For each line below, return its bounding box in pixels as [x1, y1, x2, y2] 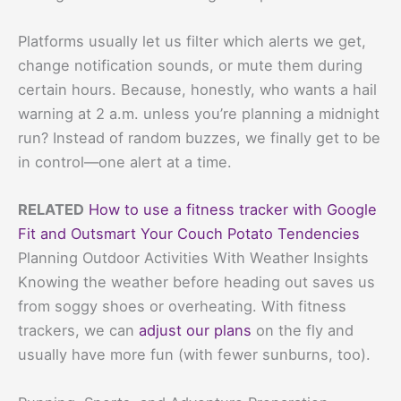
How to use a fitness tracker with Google [89, 200, 377, 219]
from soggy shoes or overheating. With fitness [18, 297, 346, 316]
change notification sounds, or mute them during [18, 56, 363, 75]
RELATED [18, 200, 84, 219]
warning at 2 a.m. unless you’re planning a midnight [18, 105, 380, 124]
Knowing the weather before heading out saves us [18, 273, 375, 292]
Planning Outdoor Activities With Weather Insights [18, 249, 369, 268]
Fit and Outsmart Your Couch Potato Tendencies [18, 225, 360, 243]
